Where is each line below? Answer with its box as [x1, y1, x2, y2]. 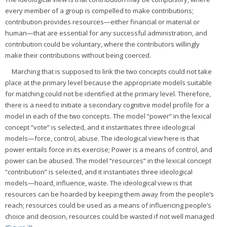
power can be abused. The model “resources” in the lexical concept [5, 156, 211, 165]
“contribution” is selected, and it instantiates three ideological [5, 167, 193, 176]
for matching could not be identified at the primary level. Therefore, [5, 89, 211, 98]
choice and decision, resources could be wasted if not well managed [5, 211, 214, 221]
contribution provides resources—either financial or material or [5, 17, 200, 26]
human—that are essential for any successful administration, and [5, 28, 207, 37]
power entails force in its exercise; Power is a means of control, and [5, 144, 212, 154]
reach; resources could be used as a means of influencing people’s [5, 200, 211, 210]
